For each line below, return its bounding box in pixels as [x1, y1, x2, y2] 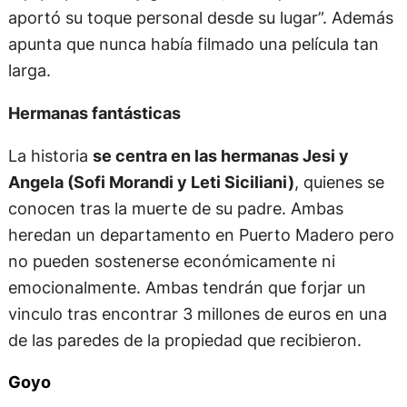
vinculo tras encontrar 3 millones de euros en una [7, 303, 387, 324]
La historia [7, 145, 93, 166]
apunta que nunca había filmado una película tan [7, 33, 379, 54]
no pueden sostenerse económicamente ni [7, 251, 335, 272]
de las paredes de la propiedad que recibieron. [7, 330, 362, 351]
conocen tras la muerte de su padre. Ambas [7, 198, 343, 219]
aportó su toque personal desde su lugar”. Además [7, 6, 393, 27]
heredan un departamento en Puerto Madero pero [7, 224, 394, 245]
